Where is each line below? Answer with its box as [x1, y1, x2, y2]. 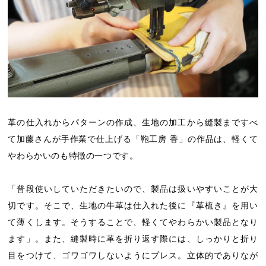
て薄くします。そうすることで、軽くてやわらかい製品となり [8, 217, 258, 227]
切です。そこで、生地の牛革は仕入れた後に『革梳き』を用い [8, 200, 258, 210]
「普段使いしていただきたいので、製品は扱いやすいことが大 [8, 183, 258, 194]
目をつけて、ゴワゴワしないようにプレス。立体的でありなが [8, 250, 258, 260]
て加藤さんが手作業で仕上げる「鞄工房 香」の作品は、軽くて [8, 134, 258, 144]
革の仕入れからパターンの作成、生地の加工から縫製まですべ [8, 117, 258, 127]
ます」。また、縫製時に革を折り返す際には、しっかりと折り [8, 233, 258, 243]
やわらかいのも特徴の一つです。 [8, 150, 138, 160]
